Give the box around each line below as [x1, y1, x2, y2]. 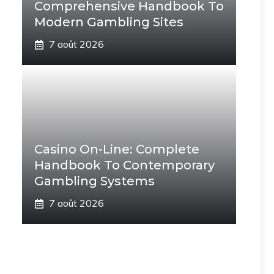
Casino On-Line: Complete [34, 142, 199, 157]
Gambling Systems [34, 174, 155, 188]
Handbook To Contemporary [34, 158, 215, 172]
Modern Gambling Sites [34, 15, 183, 29]
